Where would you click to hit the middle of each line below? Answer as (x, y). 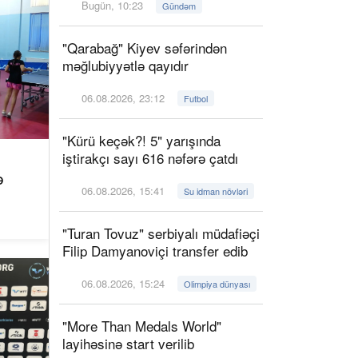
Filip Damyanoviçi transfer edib (155, 251)
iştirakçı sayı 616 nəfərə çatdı (150, 158)
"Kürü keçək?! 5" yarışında (141, 140)
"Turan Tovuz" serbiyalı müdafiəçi (161, 233)
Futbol (196, 98)
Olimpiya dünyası (217, 284)
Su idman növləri (216, 191)
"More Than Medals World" (142, 326)
